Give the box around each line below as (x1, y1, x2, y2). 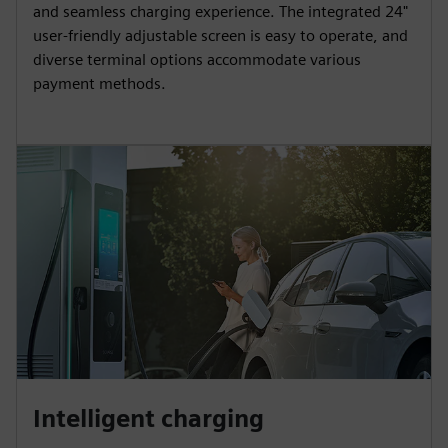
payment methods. (33, 73, 166, 93)
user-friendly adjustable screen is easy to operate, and (33, 25, 408, 45)
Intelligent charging (33, 403, 264, 433)
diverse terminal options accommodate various (33, 49, 361, 69)
